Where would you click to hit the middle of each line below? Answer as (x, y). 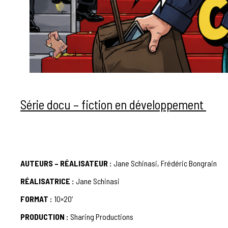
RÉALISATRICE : (47, 181)
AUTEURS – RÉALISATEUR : (66, 163)
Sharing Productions (101, 217)
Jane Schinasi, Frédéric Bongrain (164, 163)
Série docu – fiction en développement (113, 104)
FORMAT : (36, 199)
